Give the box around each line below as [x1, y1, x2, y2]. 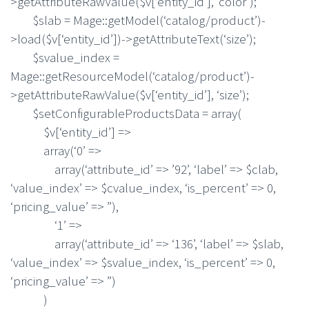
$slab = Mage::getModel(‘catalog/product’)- [10, 11, 266, 28]
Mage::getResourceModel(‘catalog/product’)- [10, 67, 255, 84]
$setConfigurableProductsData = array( [10, 104, 241, 121]
